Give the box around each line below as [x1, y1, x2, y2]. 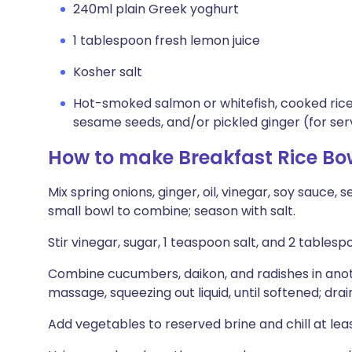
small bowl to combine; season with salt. [48, 202, 295, 220]
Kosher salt [73, 63, 142, 81]
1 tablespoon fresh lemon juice [73, 31, 260, 49]
